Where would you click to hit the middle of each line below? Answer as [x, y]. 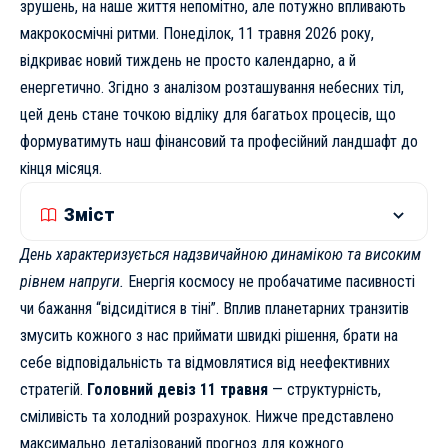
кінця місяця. [61, 169]
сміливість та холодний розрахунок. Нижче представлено [207, 417]
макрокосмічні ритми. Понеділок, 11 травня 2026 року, [197, 34]
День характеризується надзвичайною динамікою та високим [220, 255]
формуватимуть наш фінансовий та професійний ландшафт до [219, 142]
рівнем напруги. [72, 282]
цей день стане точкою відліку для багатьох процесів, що [208, 115]
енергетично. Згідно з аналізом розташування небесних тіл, [212, 88]
